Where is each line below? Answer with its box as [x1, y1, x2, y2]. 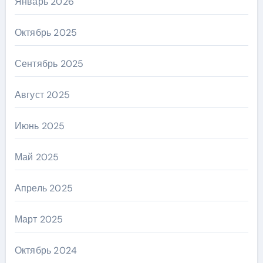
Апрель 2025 [14, 181, 73, 194]
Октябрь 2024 [14, 244, 77, 257]
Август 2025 [14, 88, 70, 101]
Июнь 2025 [14, 119, 65, 132]
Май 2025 [14, 150, 59, 163]
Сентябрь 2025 [14, 57, 84, 70]
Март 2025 [14, 213, 63, 225]
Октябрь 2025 [14, 26, 77, 39]
